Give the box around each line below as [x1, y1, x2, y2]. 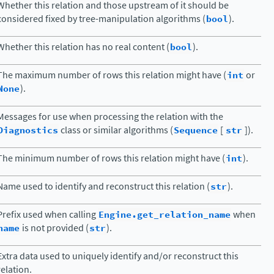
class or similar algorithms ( [59, 124, 173, 136]
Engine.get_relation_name [98, 208, 231, 221]
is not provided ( [20, 221, 89, 234]
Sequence [174, 124, 218, 137]
